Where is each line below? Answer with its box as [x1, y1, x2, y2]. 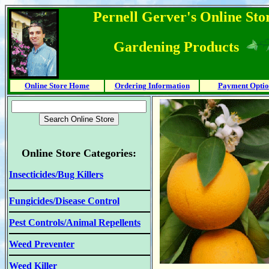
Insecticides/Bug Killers [9, 169, 103, 180]
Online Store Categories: [22, 147, 136, 159]
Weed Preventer [9, 239, 74, 249]
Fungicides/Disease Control [9, 196, 119, 206]
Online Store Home [25, 81, 89, 90]
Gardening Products [113, 39, 239, 55]
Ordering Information [114, 81, 190, 90]
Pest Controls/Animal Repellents [9, 217, 141, 228]
